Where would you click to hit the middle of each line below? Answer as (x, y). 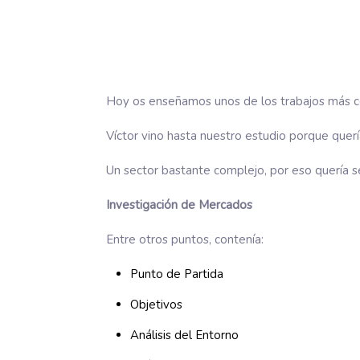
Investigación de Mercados (180, 205)
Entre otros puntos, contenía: (185, 239)
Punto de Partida (177, 274)
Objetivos (157, 305)
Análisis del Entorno (185, 335)
